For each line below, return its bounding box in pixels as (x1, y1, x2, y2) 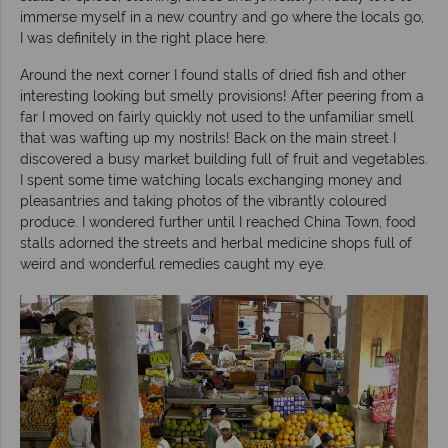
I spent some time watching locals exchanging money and (20, 171, 402, 188)
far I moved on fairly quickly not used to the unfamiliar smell (20, 108, 414, 125)
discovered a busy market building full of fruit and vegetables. (20, 150, 428, 167)
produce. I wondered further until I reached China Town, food (20, 213, 416, 230)
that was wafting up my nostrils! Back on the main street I (20, 129, 396, 146)
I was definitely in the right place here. (20, 29, 268, 46)
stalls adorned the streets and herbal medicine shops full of (20, 234, 412, 251)
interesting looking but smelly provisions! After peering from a (20, 87, 424, 104)
